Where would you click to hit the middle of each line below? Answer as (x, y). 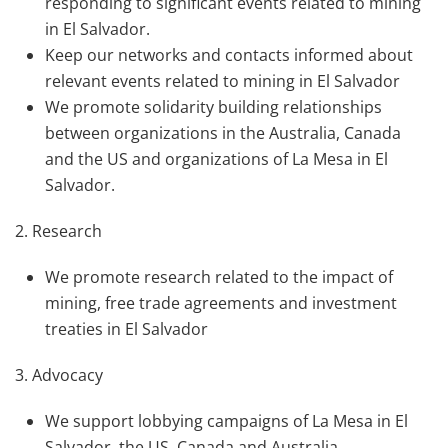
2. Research (58, 231)
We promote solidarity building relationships (213, 107)
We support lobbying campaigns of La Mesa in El (226, 421)
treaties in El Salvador (126, 329)
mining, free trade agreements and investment (221, 303)
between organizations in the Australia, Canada (223, 133)
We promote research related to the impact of (219, 277)
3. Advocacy (59, 375)
